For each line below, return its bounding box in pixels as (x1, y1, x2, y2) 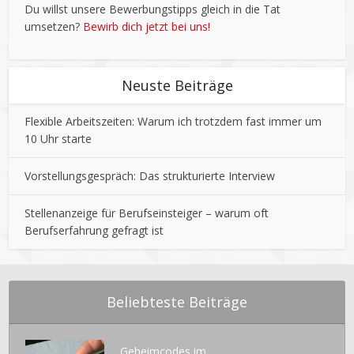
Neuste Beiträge (121, 76, 233, 96)
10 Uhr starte (24, 131, 92, 147)
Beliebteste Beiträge (107, 292, 247, 312)
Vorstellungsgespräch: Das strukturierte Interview (24, 168, 276, 184)
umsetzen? (24, 19, 84, 35)
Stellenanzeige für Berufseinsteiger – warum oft (24, 205, 269, 221)
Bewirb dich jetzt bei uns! (83, 19, 211, 35)
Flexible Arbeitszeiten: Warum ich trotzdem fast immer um (24, 114, 322, 130)
